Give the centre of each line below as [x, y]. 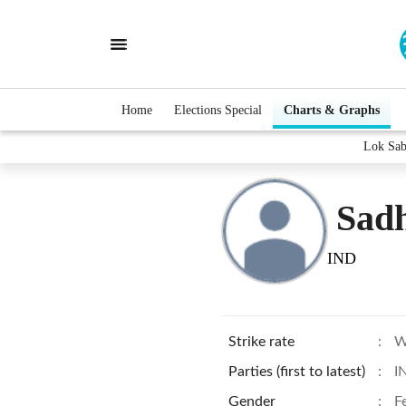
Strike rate [261, 342]
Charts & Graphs [332, 110]
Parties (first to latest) [297, 372]
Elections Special [218, 110]
